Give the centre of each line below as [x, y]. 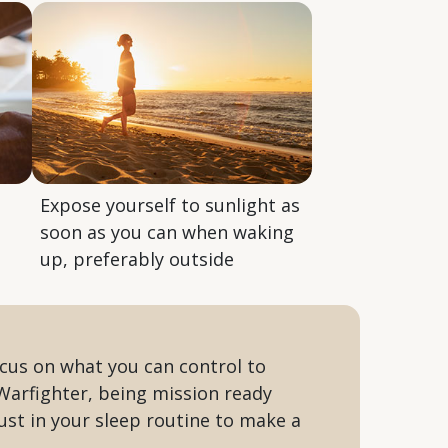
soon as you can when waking [167, 231]
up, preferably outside [137, 258]
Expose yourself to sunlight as [170, 204]
